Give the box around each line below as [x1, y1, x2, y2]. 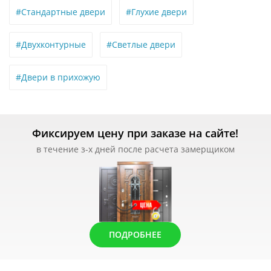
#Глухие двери [126, 6, 187, 18]
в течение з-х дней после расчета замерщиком [36, 143, 235, 155]
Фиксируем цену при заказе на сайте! [32, 126, 239, 140]
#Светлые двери [106, 39, 175, 50]
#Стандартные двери [16, 6, 105, 18]
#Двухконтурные [16, 39, 86, 50]
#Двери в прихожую [16, 71, 100, 83]
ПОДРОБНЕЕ [109, 228, 162, 240]
